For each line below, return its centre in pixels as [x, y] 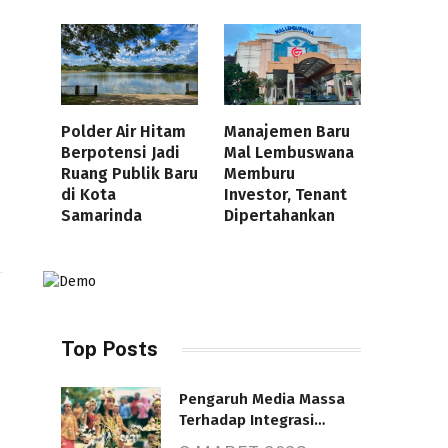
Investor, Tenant [285, 195]
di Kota [88, 195]
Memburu [259, 174]
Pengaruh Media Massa [262, 399]
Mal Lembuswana [289, 153]
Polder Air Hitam [123, 132]
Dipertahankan [279, 216]
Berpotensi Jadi [120, 153]
